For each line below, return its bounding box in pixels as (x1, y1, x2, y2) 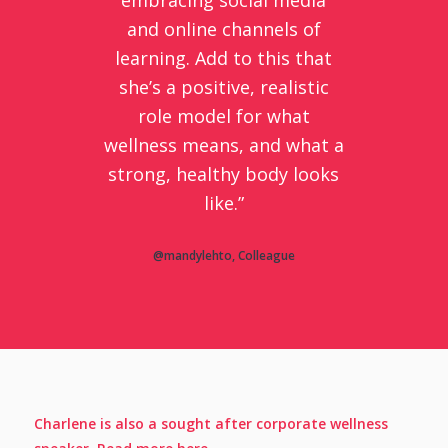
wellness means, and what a (103, 132, 344, 157)
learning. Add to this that (115, 45, 333, 70)
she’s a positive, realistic (118, 74, 329, 99)
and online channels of (126, 16, 321, 41)
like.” (203, 190, 244, 215)
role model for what (137, 103, 310, 128)
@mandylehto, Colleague (152, 246, 295, 264)
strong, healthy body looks (108, 161, 340, 186)
